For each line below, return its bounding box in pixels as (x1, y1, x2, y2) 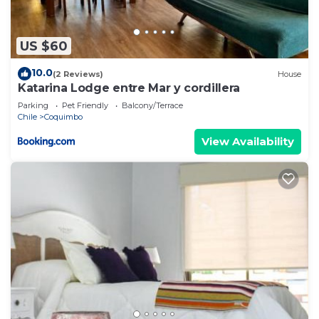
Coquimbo (44, 112, 83, 122)
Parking (18, 100, 48, 111)
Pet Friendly (62, 100, 108, 111)
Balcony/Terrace (122, 100, 183, 111)
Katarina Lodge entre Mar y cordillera (18, 81, 241, 95)
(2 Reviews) (53, 68, 103, 79)
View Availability (202, 135, 294, 149)
